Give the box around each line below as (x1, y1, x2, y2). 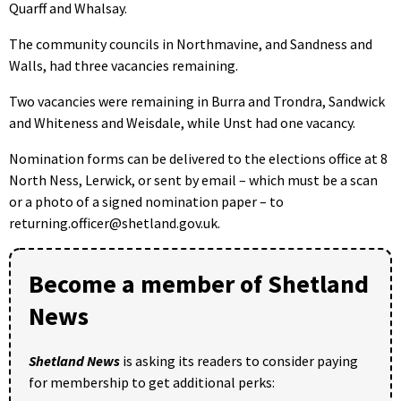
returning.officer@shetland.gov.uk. (9, 213, 220, 232)
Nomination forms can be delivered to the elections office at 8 (9, 149, 388, 167)
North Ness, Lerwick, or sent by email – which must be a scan (9, 170, 378, 189)
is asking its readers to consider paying (120, 351, 358, 370)
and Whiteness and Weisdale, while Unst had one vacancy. (9, 113, 355, 132)
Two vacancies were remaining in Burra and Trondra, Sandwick (9, 91, 385, 110)
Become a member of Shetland (29, 267, 369, 300)
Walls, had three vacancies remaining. (9, 55, 238, 74)
